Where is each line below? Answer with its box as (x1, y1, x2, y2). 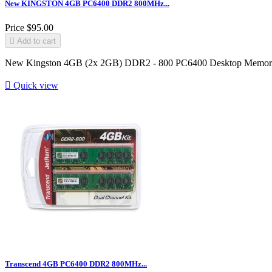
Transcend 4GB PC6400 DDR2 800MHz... (5, 259, 147, 268)
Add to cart (17, 36, 56, 46)
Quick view (11, 80, 58, 90)
